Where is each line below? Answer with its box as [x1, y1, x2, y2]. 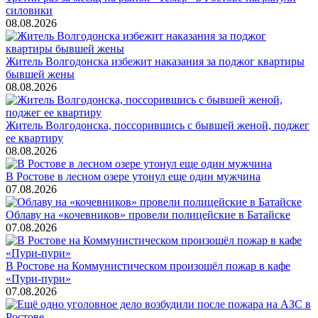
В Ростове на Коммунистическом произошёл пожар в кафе [6, 259, 290, 272]
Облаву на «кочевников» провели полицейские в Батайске [6, 208, 290, 221]
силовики [6, 4, 53, 16]
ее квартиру [6, 131, 63, 144]
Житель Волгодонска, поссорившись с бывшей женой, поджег [6, 119, 309, 131]
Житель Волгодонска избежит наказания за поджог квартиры [6, 55, 305, 67]
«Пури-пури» [6, 272, 71, 285]
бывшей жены [6, 67, 75, 80]
